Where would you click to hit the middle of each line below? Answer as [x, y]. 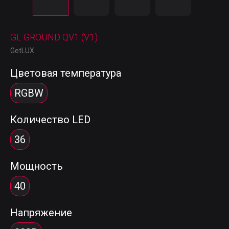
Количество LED [50, 120]
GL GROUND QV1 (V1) [54, 37]
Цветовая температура [66, 73]
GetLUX [22, 51]
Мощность [37, 166]
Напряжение [41, 213]
